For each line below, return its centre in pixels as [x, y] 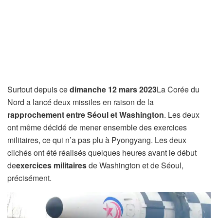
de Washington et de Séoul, [135, 165]
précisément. [29, 178]
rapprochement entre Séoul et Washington [86, 115]
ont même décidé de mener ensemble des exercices [97, 127]
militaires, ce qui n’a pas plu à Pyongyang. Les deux [97, 140]
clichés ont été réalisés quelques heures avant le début [102, 153]
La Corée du [178, 90]
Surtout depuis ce [38, 90]
